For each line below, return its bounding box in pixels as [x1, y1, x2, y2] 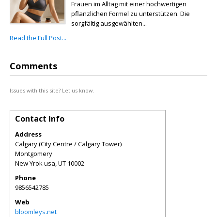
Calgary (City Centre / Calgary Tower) [15, 139, 122, 148]
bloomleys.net [15, 207, 57, 216]
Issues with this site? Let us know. [10, 87, 94, 94]
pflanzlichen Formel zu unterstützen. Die [71, 9, 190, 18]
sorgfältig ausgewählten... [71, 19, 147, 28]
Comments [10, 60, 57, 72]
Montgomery [15, 149, 52, 158]
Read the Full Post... [10, 33, 66, 42]
